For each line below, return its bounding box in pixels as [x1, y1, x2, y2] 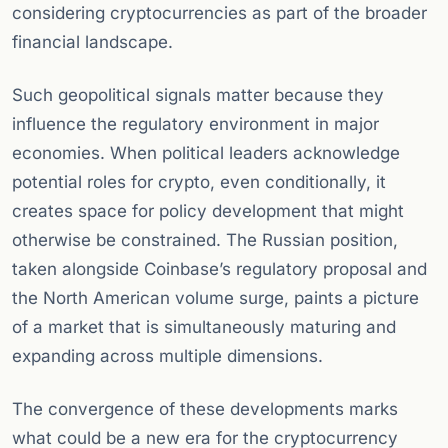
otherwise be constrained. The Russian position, [12, 230, 398, 251]
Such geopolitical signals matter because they [12, 85, 384, 106]
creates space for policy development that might [12, 201, 404, 222]
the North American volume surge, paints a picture [12, 288, 419, 309]
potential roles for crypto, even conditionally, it [12, 172, 386, 193]
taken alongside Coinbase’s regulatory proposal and [12, 259, 427, 280]
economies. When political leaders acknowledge [12, 143, 400, 164]
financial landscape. [12, 32, 173, 53]
